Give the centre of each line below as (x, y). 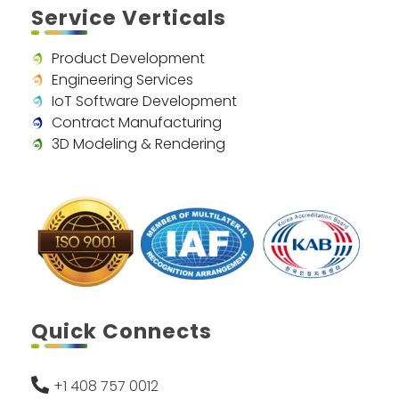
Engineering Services (122, 79)
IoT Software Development (144, 101)
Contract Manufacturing (136, 122)
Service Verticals (129, 17)
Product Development (128, 58)
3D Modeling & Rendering (138, 143)
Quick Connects (122, 332)
